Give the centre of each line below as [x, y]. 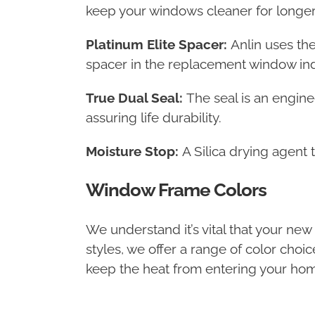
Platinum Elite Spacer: [156, 45]
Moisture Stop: [132, 152]
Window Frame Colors [176, 190]
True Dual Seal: [134, 98]
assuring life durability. [154, 118]
